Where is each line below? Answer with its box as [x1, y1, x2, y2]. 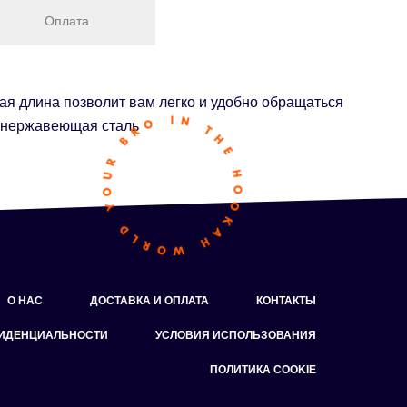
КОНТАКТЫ [256, 294, 316, 308]
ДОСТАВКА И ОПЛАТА [90, 294, 209, 308]
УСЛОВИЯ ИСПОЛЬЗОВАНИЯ [155, 329, 316, 342]
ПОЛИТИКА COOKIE [210, 363, 316, 377]
